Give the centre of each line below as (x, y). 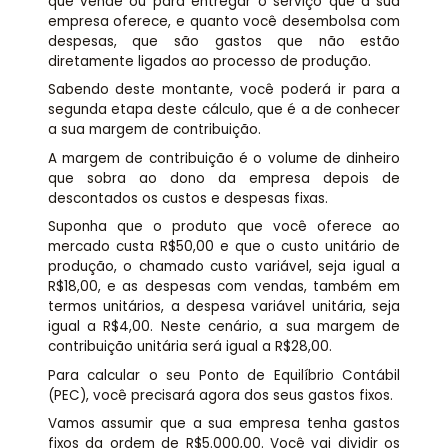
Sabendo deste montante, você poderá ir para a (224, 90)
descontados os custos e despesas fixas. (187, 198)
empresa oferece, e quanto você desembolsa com (224, 22)
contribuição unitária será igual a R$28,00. (189, 347)
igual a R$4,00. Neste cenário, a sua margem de (224, 327)
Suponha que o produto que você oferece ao (224, 227)
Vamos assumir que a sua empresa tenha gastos (224, 424)
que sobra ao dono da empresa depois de (224, 178)
